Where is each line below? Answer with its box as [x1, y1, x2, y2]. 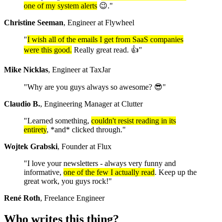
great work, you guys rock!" [24, 177, 112, 186]
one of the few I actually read [63, 168, 155, 177]
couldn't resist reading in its [91, 116, 176, 125]
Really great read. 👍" [72, 46, 142, 55]
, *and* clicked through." [47, 125, 126, 134]
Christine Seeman [4, 18, 63, 27]
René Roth [4, 194, 40, 203]
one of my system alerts [24, 1, 97, 10]
